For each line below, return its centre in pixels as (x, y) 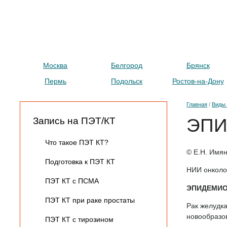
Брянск (198, 66)
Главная (197, 105)
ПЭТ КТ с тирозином (80, 220)
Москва (55, 66)
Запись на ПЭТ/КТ (74, 121)
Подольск (126, 81)
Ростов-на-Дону (198, 81)
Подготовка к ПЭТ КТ (80, 162)
